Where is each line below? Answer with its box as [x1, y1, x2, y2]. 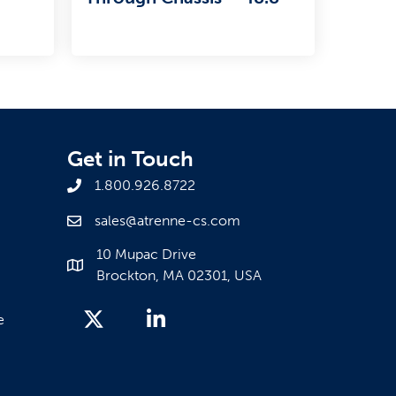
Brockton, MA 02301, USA [96, 266, 262, 284]
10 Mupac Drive [96, 245, 196, 263]
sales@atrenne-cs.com [95, 211, 240, 229]
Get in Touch [67, 145, 194, 171]
